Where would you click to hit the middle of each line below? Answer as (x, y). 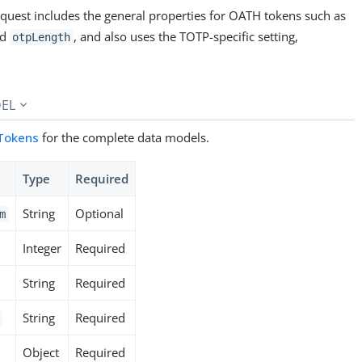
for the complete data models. (124, 137)
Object (41, 352)
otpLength (42, 37)
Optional (100, 213)
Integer (42, 248)
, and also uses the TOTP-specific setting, (185, 36)
